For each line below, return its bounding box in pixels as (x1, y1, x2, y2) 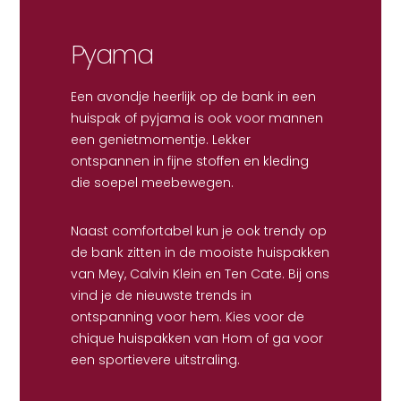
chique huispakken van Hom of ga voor (70, 329, 323, 348)
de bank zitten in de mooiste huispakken (70, 243, 329, 262)
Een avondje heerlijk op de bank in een (70, 88, 316, 107)
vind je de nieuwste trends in (70, 286, 252, 305)
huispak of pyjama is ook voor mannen (70, 109, 323, 128)
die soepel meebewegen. (70, 174, 234, 192)
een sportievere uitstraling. (70, 351, 240, 370)
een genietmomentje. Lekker (70, 131, 251, 149)
